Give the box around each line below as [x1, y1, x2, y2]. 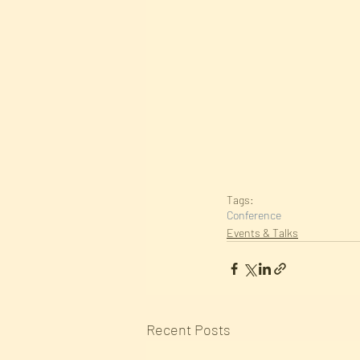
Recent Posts [146, 321, 231, 339]
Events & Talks [227, 226, 298, 240]
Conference [227, 208, 281, 223]
